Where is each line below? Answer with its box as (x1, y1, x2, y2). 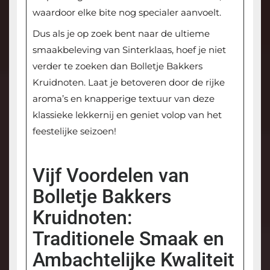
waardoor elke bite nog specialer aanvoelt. (32, 7, 221, 19)
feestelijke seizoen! (32, 125, 116, 137)
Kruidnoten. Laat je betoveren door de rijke (32, 77, 225, 89)
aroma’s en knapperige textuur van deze (32, 93, 215, 105)
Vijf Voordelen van (32, 164, 189, 187)
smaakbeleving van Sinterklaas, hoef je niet (32, 44, 226, 56)
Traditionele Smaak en (32, 227, 224, 251)
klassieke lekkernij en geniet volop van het (32, 109, 222, 121)
